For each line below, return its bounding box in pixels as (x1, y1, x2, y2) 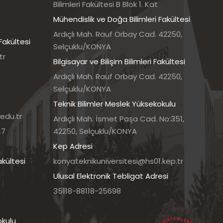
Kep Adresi (53, 141, 93, 152)
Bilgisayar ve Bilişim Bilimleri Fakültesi (53, 56, 185, 67)
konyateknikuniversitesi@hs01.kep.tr (53, 156, 183, 167)
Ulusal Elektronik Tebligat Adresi (53, 171, 168, 182)
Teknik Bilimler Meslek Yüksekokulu (53, 99, 176, 110)
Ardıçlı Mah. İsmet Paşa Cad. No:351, (53, 113, 184, 124)
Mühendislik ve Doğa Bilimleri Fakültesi (53, 14, 190, 25)
